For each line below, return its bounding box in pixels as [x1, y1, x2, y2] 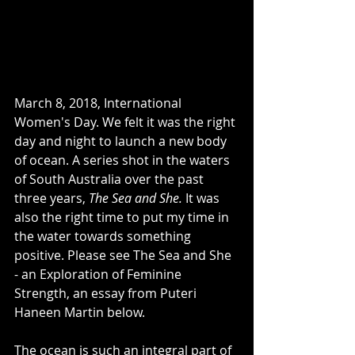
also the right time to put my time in [14, 208, 232, 226]
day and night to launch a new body [14, 132, 230, 150]
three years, [14, 189, 89, 207]
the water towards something [14, 227, 194, 245]
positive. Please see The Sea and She [14, 246, 235, 264]
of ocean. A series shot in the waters [14, 151, 233, 169]
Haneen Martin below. [14, 303, 148, 321]
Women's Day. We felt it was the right [14, 113, 239, 131]
